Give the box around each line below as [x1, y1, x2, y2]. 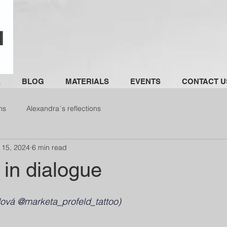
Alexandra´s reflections [26, 103, 101, 113]
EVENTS [130, 77, 161, 86]
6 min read [32, 142, 67, 152]
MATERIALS [65, 77, 109, 86]
